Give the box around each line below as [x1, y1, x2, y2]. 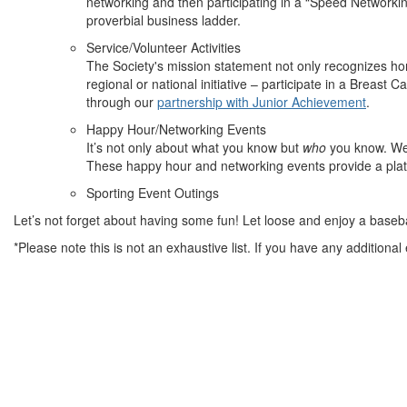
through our [86, 93, 157, 111]
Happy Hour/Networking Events [86, 120, 266, 138]
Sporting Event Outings [86, 184, 219, 202]
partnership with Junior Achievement [157, 93, 366, 111]
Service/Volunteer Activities [86, 38, 241, 56]
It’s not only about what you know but [86, 138, 303, 156]
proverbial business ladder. [86, 11, 241, 29]
